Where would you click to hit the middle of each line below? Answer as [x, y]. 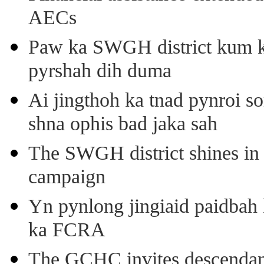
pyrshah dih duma [100, 72]
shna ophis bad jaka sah [123, 125]
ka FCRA [67, 231]
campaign [67, 178]
